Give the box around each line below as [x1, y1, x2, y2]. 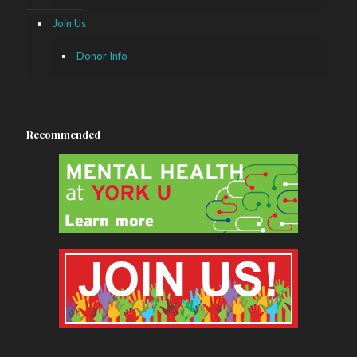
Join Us [53, 17, 86, 30]
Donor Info [76, 49, 127, 63]
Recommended [26, 127, 100, 142]
